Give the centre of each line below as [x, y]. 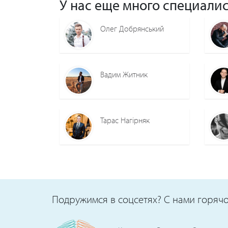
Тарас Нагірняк [125, 120]
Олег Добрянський [132, 28]
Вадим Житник [124, 74]
